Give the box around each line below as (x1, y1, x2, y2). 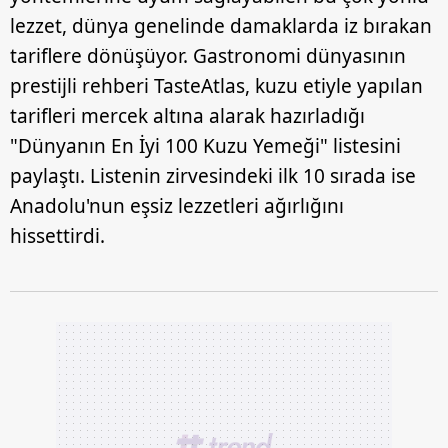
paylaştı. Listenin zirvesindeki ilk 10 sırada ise (10, 163, 416, 189)
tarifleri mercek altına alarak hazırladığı (10, 103, 365, 129)
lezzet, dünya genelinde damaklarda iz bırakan (10, 13, 432, 39)
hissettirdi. (10, 223, 105, 249)
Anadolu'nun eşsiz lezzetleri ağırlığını (10, 193, 344, 219)
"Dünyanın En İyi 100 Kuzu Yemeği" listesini (10, 133, 401, 159)
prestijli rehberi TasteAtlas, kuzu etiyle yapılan (10, 73, 423, 99)
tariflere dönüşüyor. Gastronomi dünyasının (10, 43, 406, 69)
